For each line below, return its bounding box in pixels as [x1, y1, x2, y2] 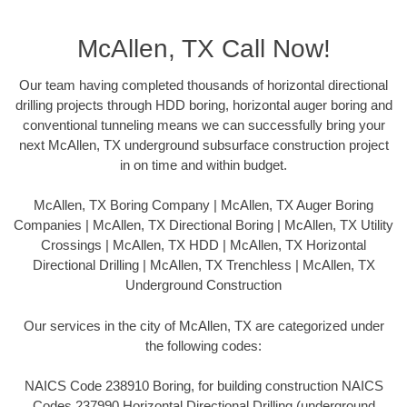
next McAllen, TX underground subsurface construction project [18, 136, 389, 153]
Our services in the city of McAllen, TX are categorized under [23, 317, 384, 333]
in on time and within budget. [120, 156, 287, 173]
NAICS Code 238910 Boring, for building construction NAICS [24, 378, 383, 394]
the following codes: [145, 337, 262, 353]
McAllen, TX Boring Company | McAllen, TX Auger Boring [34, 197, 373, 213]
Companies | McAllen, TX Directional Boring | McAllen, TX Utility [14, 217, 393, 233]
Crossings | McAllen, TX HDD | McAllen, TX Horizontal [41, 237, 366, 253]
